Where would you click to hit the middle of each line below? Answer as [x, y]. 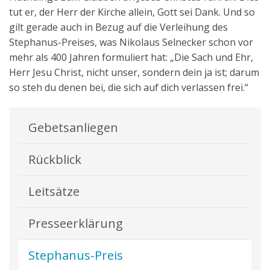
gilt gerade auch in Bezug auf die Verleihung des [118, 27]
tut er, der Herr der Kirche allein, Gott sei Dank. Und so [132, 12]
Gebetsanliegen [73, 127]
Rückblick [55, 159]
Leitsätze [54, 191]
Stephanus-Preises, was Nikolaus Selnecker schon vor [131, 42]
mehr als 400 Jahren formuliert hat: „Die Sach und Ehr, [131, 57]
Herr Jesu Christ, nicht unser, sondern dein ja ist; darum [134, 72]
